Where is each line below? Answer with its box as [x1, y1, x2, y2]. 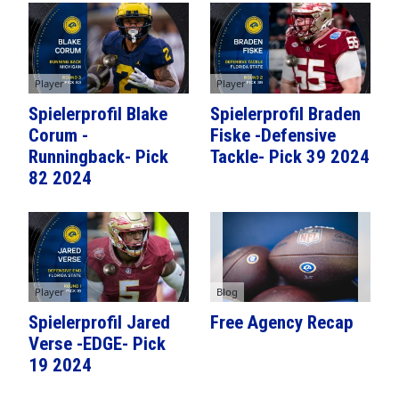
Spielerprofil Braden [210, 102, 361, 125]
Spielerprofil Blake [28, 102, 167, 125]
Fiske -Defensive [210, 124, 336, 146]
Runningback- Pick [28, 145, 168, 167]
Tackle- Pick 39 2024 [210, 145, 370, 167]
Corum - [28, 124, 88, 146]
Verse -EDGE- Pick [28, 333, 166, 355]
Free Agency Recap [210, 312, 354, 334]
